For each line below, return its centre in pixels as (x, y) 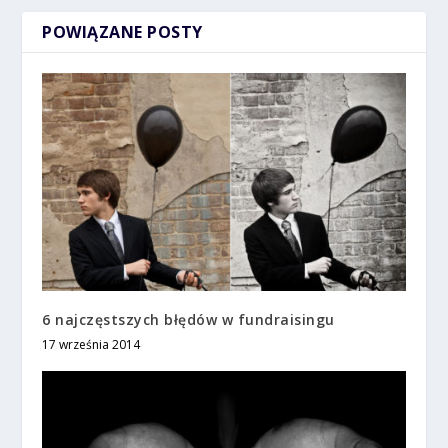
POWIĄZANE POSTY (122, 32)
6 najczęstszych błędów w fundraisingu (188, 320)
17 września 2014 (91, 345)
